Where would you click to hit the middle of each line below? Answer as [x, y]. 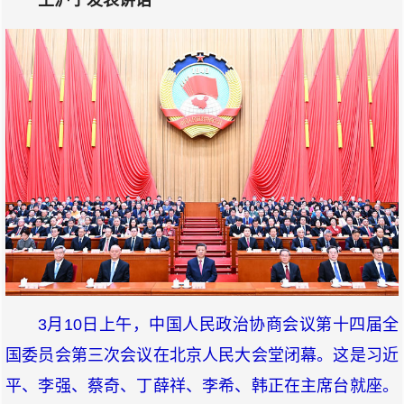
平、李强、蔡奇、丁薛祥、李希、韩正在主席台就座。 [202, 386]
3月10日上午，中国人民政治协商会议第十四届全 [218, 325]
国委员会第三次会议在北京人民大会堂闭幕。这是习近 [202, 356]
